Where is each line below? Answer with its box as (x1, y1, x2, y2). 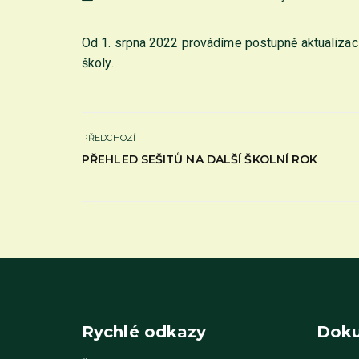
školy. (82, 54, 114, 71)
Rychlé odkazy (82, 322, 207, 342)
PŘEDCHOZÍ (82, 132, 135, 144)
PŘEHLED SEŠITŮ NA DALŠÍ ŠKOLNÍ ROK (82, 152, 318, 167)
